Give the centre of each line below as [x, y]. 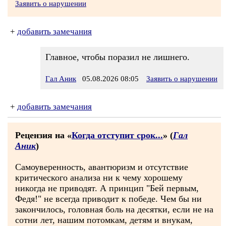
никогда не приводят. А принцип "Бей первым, [107, 188]
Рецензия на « [43, 135]
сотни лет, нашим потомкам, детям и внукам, [104, 220]
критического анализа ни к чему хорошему [99, 178]
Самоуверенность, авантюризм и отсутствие [102, 167]
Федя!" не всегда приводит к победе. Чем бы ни [108, 199]
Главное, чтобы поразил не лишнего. [118, 57]
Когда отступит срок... [117, 135]
